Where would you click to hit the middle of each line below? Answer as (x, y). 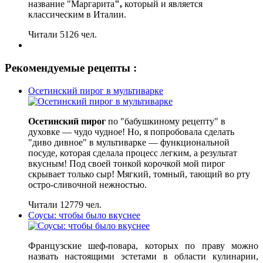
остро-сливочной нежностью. (89, 184)
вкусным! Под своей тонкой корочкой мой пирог (127, 163)
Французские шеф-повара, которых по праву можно (143, 245)
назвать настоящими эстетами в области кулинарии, (143, 256)
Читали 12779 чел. (65, 204)
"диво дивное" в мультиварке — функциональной (129, 142)
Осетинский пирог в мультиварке (96, 90)
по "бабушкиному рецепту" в (166, 121)
